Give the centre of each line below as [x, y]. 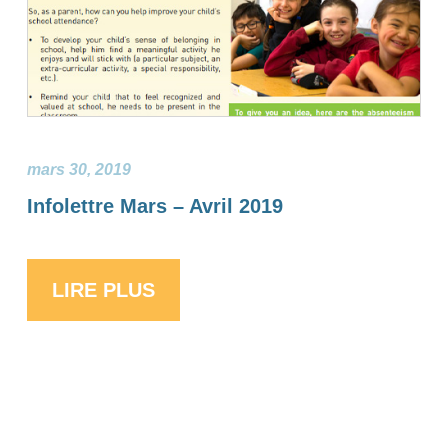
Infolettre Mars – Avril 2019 [154, 206]
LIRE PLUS [103, 290]
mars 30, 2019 [78, 169]
